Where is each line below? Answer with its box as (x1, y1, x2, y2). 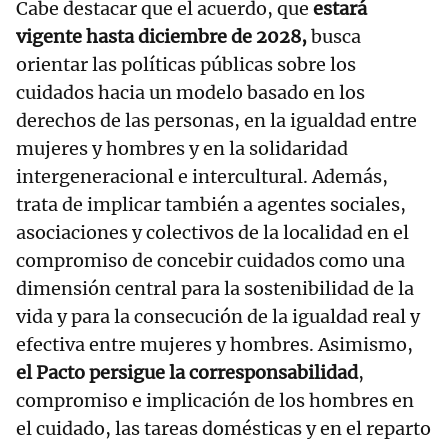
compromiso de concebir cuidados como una (16, 249, 405, 273)
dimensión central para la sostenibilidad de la (16, 277, 414, 301)
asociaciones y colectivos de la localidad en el (16, 221, 409, 245)
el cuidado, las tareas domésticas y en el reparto (16, 417, 431, 441)
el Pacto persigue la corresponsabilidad (16, 361, 358, 385)
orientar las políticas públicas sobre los (16, 53, 356, 77)
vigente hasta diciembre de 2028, (16, 25, 307, 49)
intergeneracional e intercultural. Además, (16, 165, 388, 189)
